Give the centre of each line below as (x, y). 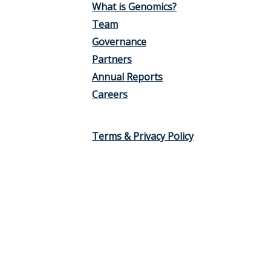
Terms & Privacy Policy (143, 136)
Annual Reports (127, 77)
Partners (112, 60)
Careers (110, 95)
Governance (119, 42)
